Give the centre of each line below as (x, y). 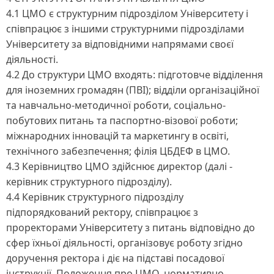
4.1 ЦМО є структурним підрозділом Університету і (127, 13)
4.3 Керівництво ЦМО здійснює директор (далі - (119, 166)
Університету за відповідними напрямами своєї (120, 44)
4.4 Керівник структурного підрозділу (95, 197)
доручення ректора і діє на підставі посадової (115, 258)
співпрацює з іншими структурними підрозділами (125, 28)
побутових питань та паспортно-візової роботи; (122, 120)
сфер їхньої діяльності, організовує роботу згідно (124, 243)
